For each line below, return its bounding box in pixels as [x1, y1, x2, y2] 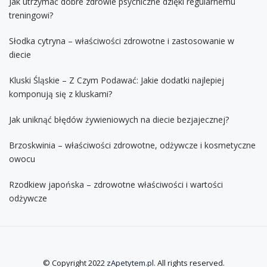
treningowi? [9, 9, 53, 21]
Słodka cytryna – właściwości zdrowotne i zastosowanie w [9, 35, 234, 46]
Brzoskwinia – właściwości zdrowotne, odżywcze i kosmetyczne [9, 139, 256, 151]
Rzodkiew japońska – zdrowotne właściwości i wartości [9, 178, 223, 190]
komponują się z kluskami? [9, 88, 112, 100]
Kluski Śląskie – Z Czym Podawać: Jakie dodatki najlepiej [9, 74, 224, 86]
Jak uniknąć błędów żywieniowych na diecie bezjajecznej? [9, 113, 229, 125]
